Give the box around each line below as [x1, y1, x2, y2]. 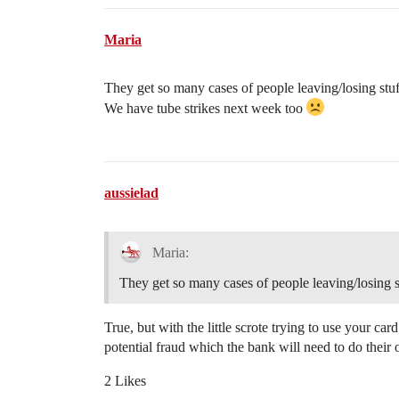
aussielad [104, 185, 159, 200]
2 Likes [104, 373, 146, 389]
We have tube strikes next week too [104, 101, 306, 116]
